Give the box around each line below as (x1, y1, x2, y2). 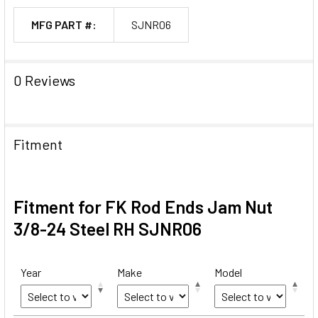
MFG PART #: (31, 17, 97, 31)
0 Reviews (13, 71, 75, 89)
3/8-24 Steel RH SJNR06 (13, 217, 202, 239)
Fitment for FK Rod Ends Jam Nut (13, 195, 273, 217)
